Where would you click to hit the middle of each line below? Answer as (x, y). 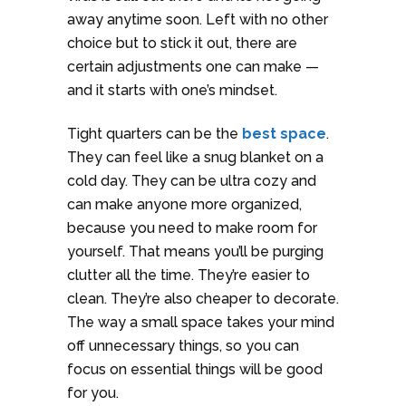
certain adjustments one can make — (193, 67)
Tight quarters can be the (155, 134)
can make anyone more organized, (184, 205)
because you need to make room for (192, 228)
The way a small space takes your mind (201, 323)
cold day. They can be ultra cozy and (192, 181)
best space (284, 134)
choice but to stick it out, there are (182, 43)
